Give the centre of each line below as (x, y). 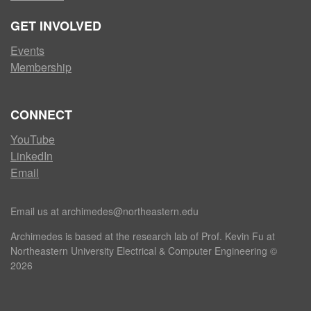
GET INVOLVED (56, 26)
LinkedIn (32, 156)
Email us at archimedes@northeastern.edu (104, 211)
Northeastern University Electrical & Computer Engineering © (144, 251)
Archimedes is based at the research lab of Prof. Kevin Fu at (143, 236)
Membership (41, 67)
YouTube (33, 140)
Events (27, 51)
